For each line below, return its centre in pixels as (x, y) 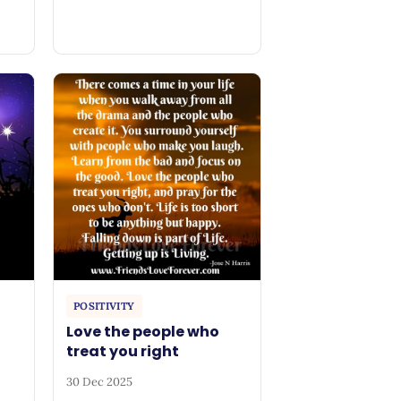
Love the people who (143, 332)
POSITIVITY (104, 306)
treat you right (123, 352)
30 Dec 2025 (100, 381)
